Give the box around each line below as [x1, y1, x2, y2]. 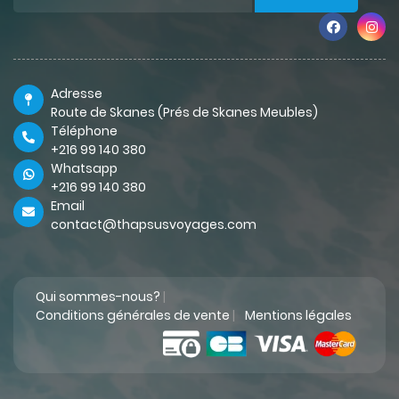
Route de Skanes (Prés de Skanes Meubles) [51, 103, 318, 122]
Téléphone [51, 122, 118, 141]
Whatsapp [51, 159, 118, 178]
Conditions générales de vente [36, 306, 230, 325]
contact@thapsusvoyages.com [51, 216, 256, 234]
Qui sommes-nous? [36, 288, 160, 306]
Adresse [51, 85, 102, 103]
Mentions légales [245, 306, 352, 325]
